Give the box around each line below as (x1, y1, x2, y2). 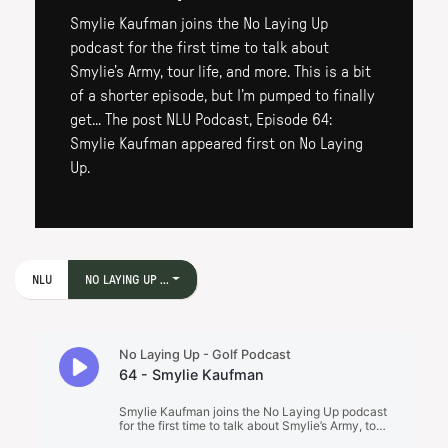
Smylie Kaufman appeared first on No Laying (70, 136, 363, 152)
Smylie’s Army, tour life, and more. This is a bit (70, 64, 371, 80)
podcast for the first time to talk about (70, 40, 329, 56)
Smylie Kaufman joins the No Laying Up (70, 16, 328, 32)
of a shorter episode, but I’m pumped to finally (70, 88, 375, 104)
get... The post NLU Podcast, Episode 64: (70, 112, 332, 128)
